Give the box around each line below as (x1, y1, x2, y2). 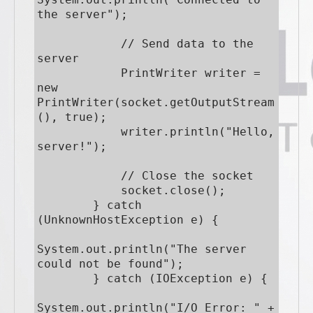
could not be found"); (37, 256, 184, 270)
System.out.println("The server (37, 242, 247, 256)
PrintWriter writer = (37, 66, 121, 80)
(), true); (37, 110, 107, 124)
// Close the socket (37, 168, 121, 182)
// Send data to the (37, 36, 121, 50)
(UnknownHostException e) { (37, 212, 219, 226)
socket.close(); (37, 183, 121, 197)
